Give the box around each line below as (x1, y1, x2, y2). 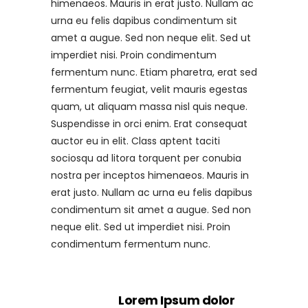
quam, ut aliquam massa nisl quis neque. (51, 100, 247, 113)
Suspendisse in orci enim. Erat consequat (51, 117, 247, 131)
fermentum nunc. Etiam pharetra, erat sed (51, 65, 257, 79)
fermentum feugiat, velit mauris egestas (51, 82, 247, 96)
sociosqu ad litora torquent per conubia (51, 151, 241, 165)
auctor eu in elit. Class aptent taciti (51, 134, 220, 148)
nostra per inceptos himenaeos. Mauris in (51, 168, 249, 182)
